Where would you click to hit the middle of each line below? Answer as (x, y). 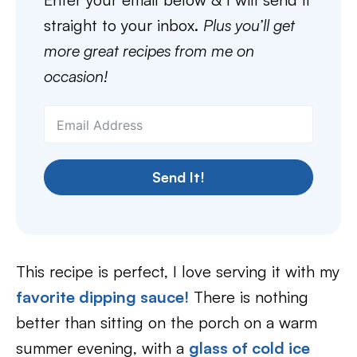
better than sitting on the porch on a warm (167, 322)
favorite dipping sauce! (102, 297)
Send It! (178, 177)
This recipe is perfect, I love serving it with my (178, 271)
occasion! (76, 76)
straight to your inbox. (124, 25)
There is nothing (249, 297)
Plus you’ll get (249, 25)
